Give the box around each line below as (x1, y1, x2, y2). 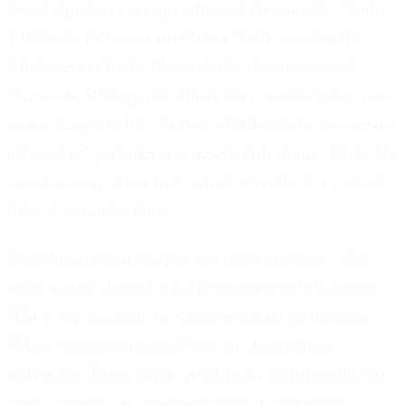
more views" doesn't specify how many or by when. (7, 273, 379, 298)
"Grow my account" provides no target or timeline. (7, 302, 375, 327)
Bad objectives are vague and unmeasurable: (7, 244, 331, 269)
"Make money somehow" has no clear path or (7, 331, 336, 356)
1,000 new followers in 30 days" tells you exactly (7, 24, 361, 49)
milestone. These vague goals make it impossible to (7, 360, 385, 385)
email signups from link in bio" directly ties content (7, 168, 386, 193)
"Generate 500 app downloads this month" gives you (7, 81, 387, 107)
